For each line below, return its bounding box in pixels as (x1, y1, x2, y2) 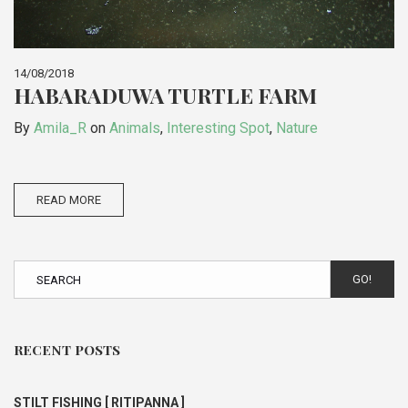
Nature (276, 118, 318, 137)
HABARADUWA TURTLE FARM (14, 80, 317, 109)
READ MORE (36, 192, 101, 207)
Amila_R (34, 118, 87, 137)
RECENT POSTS (14, 340, 120, 359)
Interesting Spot (167, 118, 270, 137)
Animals (109, 118, 160, 137)
